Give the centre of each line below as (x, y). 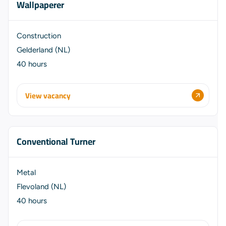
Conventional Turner (56, 142)
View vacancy (48, 95)
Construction (39, 36)
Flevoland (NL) (41, 187)
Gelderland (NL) (43, 50)
